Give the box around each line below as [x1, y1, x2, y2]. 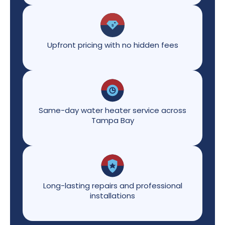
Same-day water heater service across [39, 104, 186, 116]
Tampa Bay [91, 115, 134, 126]
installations [90, 190, 135, 201]
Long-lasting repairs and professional [43, 180, 182, 191]
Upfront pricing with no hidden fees [47, 39, 178, 50]
